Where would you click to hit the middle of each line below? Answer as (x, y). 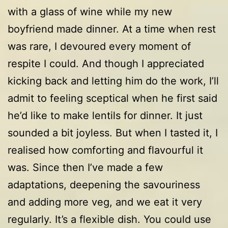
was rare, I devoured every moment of (99, 46)
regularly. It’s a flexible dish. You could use (109, 219)
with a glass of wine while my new (90, 11)
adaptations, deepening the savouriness (104, 184)
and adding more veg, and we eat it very (105, 202)
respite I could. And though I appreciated (106, 63)
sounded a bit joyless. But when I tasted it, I (113, 133)
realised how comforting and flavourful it (105, 150)
